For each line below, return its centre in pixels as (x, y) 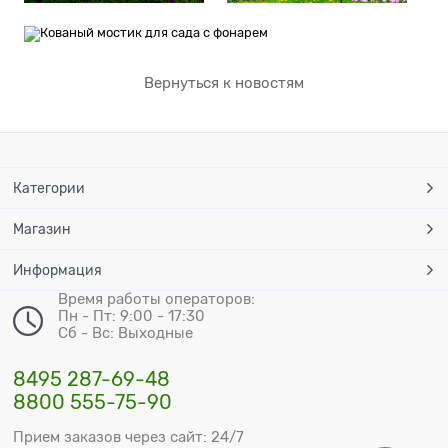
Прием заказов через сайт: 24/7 (129, 436)
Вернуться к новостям (224, 82)
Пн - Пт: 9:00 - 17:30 (132, 315)
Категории (49, 187)
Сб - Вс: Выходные (126, 332)
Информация (58, 269)
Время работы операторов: (157, 298)
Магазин (42, 228)
